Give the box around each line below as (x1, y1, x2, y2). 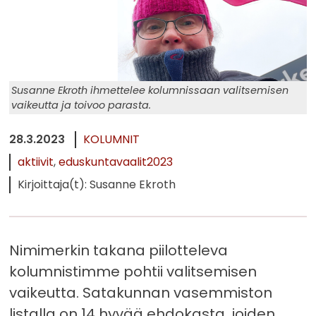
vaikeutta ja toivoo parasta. (11, 97, 151, 112)
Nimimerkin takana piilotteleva (9, 241, 229, 261)
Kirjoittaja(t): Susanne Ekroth (18, 176, 176, 193)
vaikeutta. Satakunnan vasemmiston (9, 283, 273, 303)
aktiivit (18, 154, 54, 171)
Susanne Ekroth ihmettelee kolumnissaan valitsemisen (11, 83, 288, 97)
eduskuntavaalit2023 (59, 154, 174, 171)
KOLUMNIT (83, 131, 140, 148)
